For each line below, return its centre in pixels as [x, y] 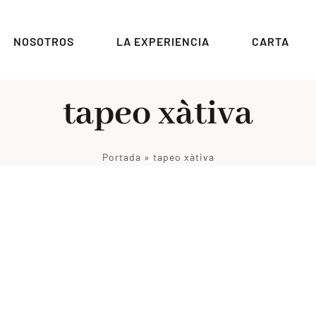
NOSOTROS [44, 42]
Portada [121, 157]
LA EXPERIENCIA [163, 42]
